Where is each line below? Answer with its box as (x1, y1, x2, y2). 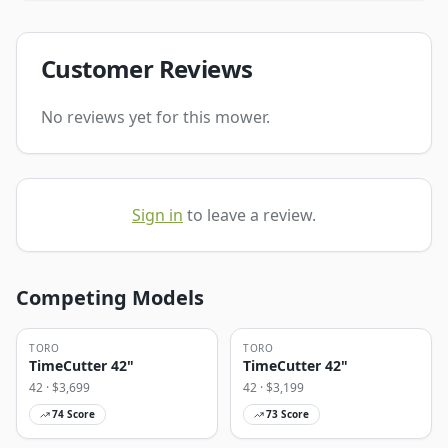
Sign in (132, 204, 183, 227)
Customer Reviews (41, 52, 253, 86)
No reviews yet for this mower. (41, 106, 270, 129)
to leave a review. (187, 204, 316, 227)
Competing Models (16, 284, 204, 312)
